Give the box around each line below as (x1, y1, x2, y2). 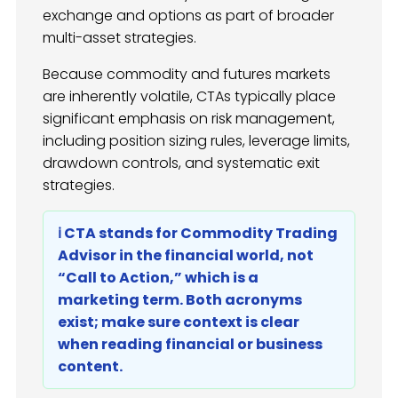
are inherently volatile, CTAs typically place (43, 85, 336, 107)
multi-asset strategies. (43, 27, 196, 48)
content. (58, 355, 123, 377)
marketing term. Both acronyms (58, 289, 302, 310)
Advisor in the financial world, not (58, 244, 314, 266)
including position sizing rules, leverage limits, (43, 130, 350, 151)
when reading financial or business (58, 333, 322, 354)
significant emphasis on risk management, (43, 107, 335, 129)
